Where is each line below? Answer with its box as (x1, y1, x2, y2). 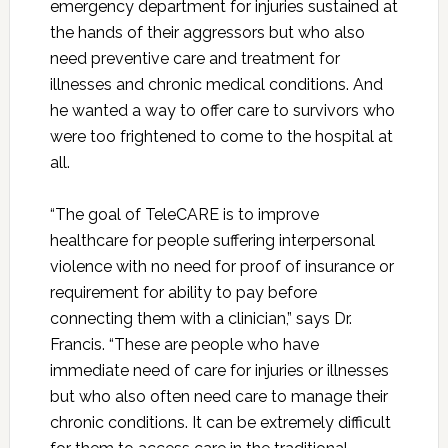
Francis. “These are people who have (49, 334, 319, 354)
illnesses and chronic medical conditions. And (49, 74, 383, 94)
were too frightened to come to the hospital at (49, 126, 393, 146)
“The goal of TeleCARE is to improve (49, 204, 319, 224)
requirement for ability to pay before (49, 282, 317, 302)
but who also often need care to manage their (49, 386, 388, 406)
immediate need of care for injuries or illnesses (49, 360, 389, 380)
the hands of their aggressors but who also (49, 22, 365, 42)
